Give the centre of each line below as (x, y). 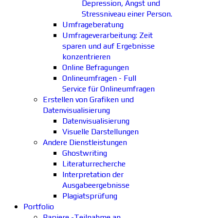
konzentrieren (86, 57)
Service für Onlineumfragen (109, 89)
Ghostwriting (85, 153)
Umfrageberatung (93, 25)
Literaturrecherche (94, 164)
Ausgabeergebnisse (96, 185)
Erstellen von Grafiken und (88, 100)
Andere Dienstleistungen (85, 142)
